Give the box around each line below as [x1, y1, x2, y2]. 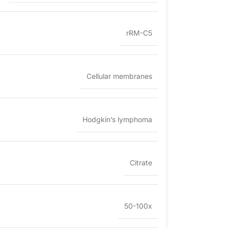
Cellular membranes [87, 72, 152, 81]
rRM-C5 [126, 28, 152, 38]
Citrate [130, 158, 152, 167]
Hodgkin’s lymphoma [82, 115, 152, 124]
